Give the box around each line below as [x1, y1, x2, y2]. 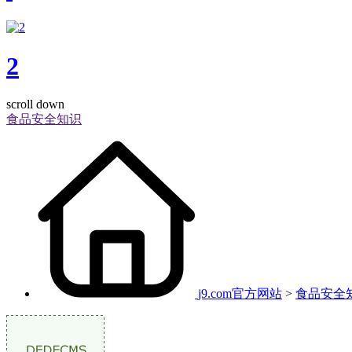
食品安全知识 [6, 112, 82, 126]
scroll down [6, 97, 64, 112]
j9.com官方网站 [198, 287, 282, 301]
